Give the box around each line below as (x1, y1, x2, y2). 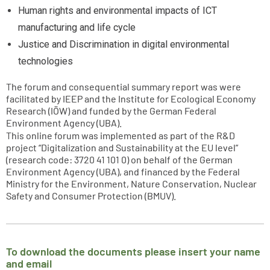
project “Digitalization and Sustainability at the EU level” (6, 142, 238, 153)
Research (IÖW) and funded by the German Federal (6, 105, 216, 116)
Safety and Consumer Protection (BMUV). (6, 190, 176, 201)
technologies (18, 55, 73, 67)
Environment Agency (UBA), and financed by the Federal (6, 166, 240, 177)
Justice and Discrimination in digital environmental (18, 39, 229, 50)
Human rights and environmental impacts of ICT (18, 5, 217, 16)
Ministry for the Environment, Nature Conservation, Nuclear (6, 178, 257, 189)
